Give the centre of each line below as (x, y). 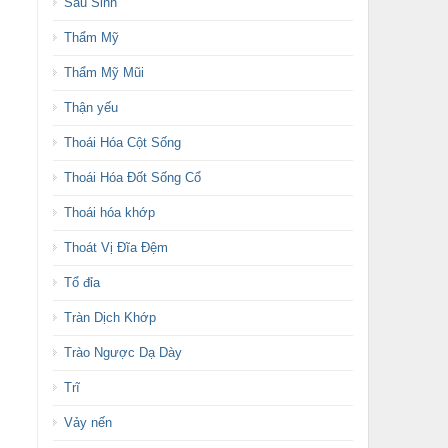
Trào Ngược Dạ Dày (122, 352)
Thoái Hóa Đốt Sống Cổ (132, 177)
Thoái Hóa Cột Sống (122, 142)
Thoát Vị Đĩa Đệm (115, 247)
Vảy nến (87, 422)
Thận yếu (90, 107)
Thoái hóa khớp (109, 212)
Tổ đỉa (81, 282)
